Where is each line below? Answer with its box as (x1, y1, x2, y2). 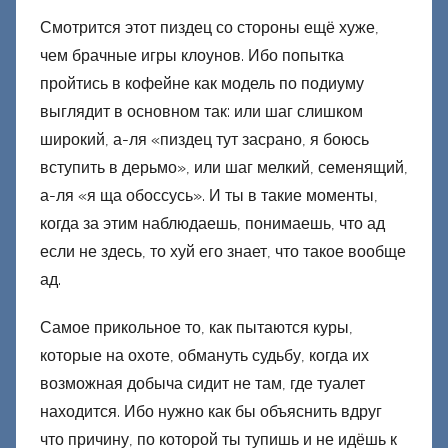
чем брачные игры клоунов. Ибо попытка (40, 46, 344, 66)
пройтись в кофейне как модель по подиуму (40, 74, 364, 94)
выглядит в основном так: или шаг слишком (40, 102, 363, 122)
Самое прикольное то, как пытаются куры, (40, 318, 353, 338)
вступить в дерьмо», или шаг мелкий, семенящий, (40, 158, 408, 178)
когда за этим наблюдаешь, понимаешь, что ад (40, 214, 385, 234)
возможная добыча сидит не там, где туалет (40, 374, 365, 394)
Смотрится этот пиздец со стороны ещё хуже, (40, 18, 379, 38)
